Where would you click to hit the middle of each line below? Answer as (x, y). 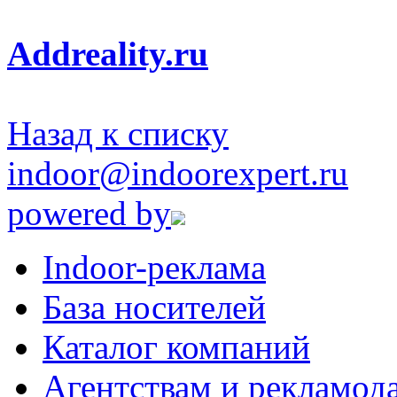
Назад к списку (118, 133)
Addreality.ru (108, 53)
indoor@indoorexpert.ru (178, 173)
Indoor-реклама (154, 267)
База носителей (154, 307)
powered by (89, 213)
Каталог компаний (176, 346)
